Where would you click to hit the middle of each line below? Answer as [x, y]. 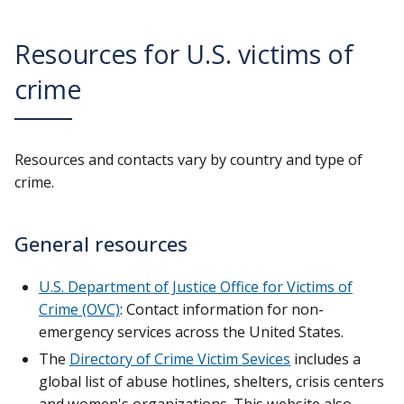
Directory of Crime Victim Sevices [180, 358]
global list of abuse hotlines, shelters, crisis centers [211, 381]
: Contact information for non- [222, 310]
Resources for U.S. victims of [184, 55]
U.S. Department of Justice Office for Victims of [196, 287]
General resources [101, 244]
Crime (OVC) [79, 310]
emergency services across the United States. [191, 332]
